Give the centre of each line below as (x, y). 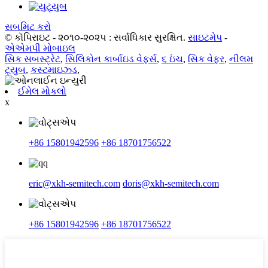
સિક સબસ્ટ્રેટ (33, 59)
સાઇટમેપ (205, 37)
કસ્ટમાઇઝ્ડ (54, 69)
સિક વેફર (206, 59)
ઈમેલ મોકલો (42, 91)
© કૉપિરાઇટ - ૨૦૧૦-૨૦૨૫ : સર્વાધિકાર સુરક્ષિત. (95, 37)
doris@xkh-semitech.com (171, 183)
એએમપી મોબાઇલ (40, 48)
